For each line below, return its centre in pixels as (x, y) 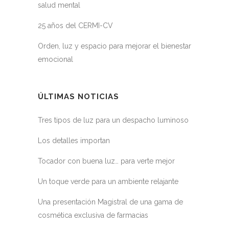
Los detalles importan (74, 141)
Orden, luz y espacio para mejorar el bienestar (114, 46)
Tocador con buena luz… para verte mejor (106, 161)
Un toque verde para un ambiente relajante (108, 182)
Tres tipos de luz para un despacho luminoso (113, 120)
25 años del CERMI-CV (75, 26)
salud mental (59, 5)
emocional (55, 60)
